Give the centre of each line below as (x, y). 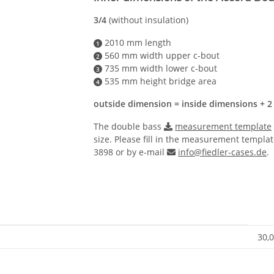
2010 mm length (137, 42)
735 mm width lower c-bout (160, 68)
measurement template (224, 126)
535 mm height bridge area (159, 81)
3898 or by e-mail (131, 152)
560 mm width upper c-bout (161, 55)
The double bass (129, 126)
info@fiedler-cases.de (223, 152)
